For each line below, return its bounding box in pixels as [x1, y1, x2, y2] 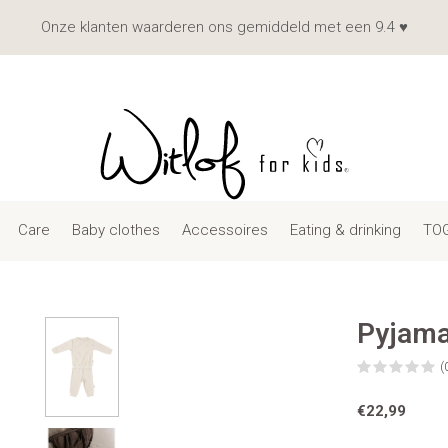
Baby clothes [71, 220, 160, 239]
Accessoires [181, 220, 268, 239]
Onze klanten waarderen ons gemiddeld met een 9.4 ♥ [40, 18, 408, 36]
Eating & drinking [289, 220, 401, 239]
